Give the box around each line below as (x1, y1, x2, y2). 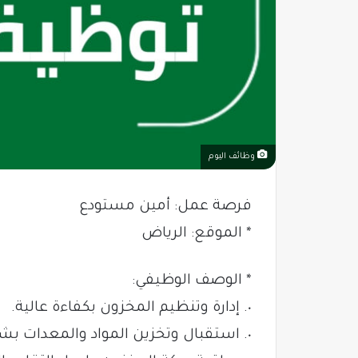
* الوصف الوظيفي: (132, 272, 252, 289)
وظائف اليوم (209, 151, 257, 161)
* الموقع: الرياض (141, 225, 252, 242)
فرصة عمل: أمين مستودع (79, 198, 252, 215)
